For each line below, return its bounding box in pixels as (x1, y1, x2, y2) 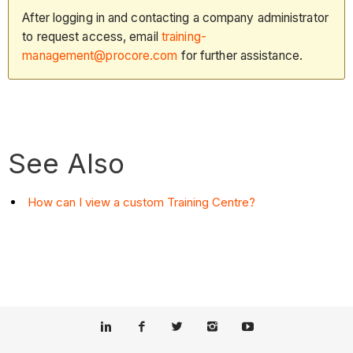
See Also (8, 146, 125, 180)
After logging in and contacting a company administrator (22, 9, 329, 25)
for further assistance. (177, 47, 307, 63)
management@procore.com (22, 47, 178, 63)
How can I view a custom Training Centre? (28, 194, 256, 210)
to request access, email (22, 28, 162, 44)
